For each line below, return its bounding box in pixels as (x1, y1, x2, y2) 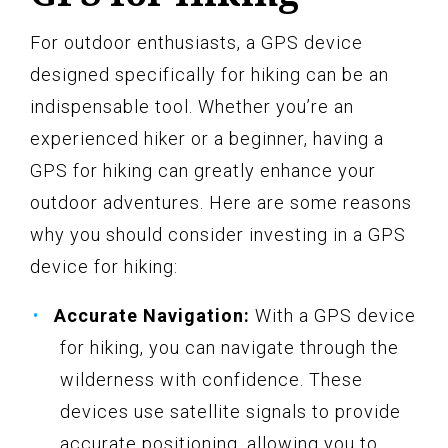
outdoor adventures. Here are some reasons (30, 191, 412, 213)
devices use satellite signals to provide (60, 400, 401, 422)
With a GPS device (250, 304, 416, 326)
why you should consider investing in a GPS (30, 223, 406, 245)
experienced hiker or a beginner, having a (30, 127, 384, 149)
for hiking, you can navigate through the (60, 336, 399, 358)
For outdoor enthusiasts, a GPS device (30, 31, 363, 53)
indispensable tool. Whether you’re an (30, 95, 354, 117)
